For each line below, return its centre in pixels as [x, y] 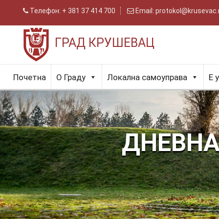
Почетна [30, 77]
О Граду [71, 77]
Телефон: [45, 11]
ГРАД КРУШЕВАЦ [105, 43]
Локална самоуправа [147, 77]
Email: [145, 11]
